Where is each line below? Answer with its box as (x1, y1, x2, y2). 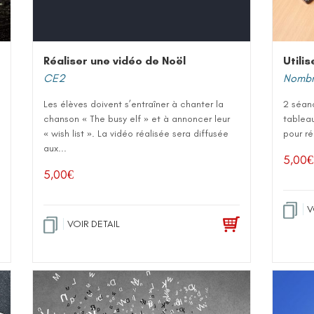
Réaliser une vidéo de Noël (43, 54, 186, 67)
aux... (43, 142, 67, 154)
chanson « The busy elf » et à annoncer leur (43, 113, 230, 125)
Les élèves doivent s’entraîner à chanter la (43, 98, 224, 110)
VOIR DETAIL (67, 218, 120, 230)
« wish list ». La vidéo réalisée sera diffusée (43, 128, 228, 139)
